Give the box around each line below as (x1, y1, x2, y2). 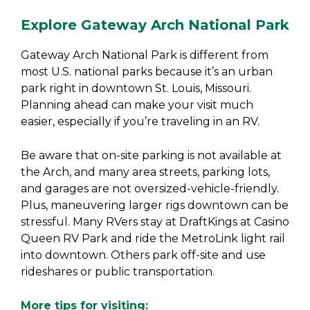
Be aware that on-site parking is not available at (21, 149, 282, 162)
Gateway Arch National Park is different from (21, 48, 268, 62)
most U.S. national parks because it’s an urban (21, 65, 273, 78)
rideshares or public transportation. (21, 265, 215, 278)
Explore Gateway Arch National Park (21, 17, 289, 33)
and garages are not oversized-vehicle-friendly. (21, 182, 279, 195)
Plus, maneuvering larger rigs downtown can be (21, 199, 289, 212)
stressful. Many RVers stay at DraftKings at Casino (21, 215, 289, 228)
